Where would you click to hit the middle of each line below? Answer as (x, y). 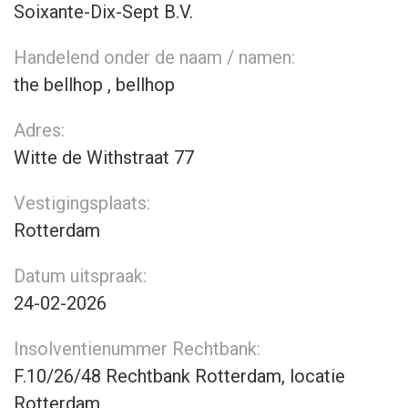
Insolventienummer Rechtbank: (137, 349)
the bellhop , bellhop (94, 85)
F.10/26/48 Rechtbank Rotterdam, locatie (179, 376)
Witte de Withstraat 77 (104, 158)
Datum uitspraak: (80, 276)
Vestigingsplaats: (82, 203)
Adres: (39, 130)
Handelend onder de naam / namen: (154, 57)
